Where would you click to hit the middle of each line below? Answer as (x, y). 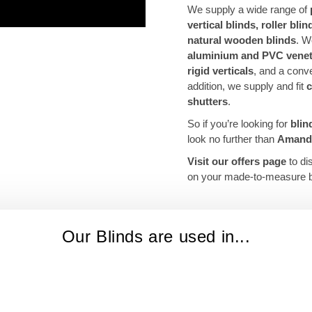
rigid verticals (220, 71)
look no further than (232, 139)
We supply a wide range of (249, 10)
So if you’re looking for (239, 124)
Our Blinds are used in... (156, 237)
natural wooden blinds (242, 40)
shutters (208, 102)
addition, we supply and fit (247, 86)
